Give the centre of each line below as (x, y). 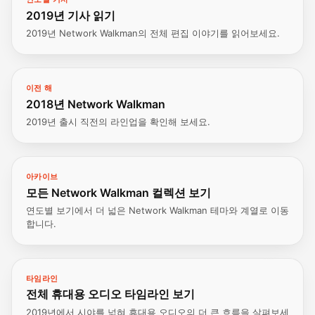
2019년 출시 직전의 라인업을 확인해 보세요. (118, 121)
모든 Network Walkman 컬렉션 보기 (118, 192)
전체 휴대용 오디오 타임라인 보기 (110, 294)
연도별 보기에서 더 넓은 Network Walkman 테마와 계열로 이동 (157, 210)
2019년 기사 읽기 (71, 15)
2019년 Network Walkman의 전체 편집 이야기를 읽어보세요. (153, 33)
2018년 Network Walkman (96, 104)
